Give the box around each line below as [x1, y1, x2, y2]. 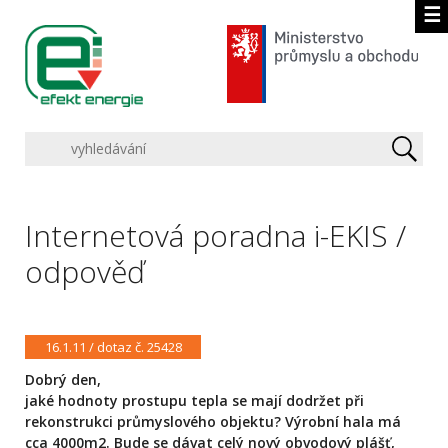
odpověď [25, 250, 145, 292]
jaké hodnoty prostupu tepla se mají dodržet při [25, 391, 364, 411]
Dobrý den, [25, 370, 101, 390]
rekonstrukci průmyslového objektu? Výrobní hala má [25, 412, 401, 432]
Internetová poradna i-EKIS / [25, 214, 406, 256]
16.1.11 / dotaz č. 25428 [44, 337, 182, 356]
